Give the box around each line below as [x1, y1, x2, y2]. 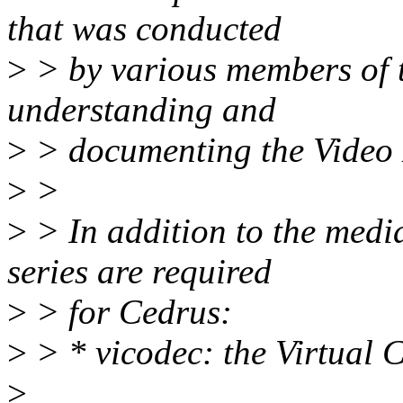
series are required [7, 252, 272, 291]
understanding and [7, 90, 276, 130]
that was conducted [7, 9, 282, 49]
